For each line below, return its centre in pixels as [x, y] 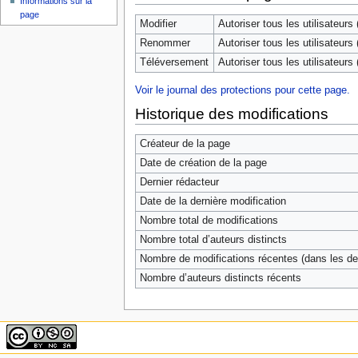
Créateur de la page [185, 144]
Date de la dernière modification [213, 202]
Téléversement [174, 63]
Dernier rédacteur [179, 183]
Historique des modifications [231, 113]
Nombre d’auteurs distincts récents [220, 278]
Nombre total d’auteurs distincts [213, 240]
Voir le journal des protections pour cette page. [242, 90]
